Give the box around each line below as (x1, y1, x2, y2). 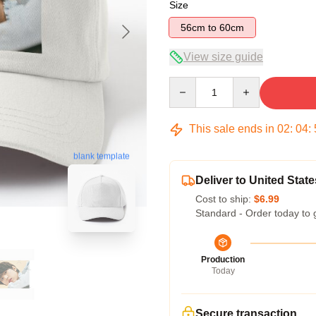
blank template (73, 151, 130, 162)
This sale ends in (186, 123, 277, 135)
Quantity (169, 78, 206, 89)
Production (201, 255, 245, 265)
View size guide (183, 51, 263, 63)
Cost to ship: (195, 193, 254, 205)
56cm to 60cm (219, 22, 244, 33)
